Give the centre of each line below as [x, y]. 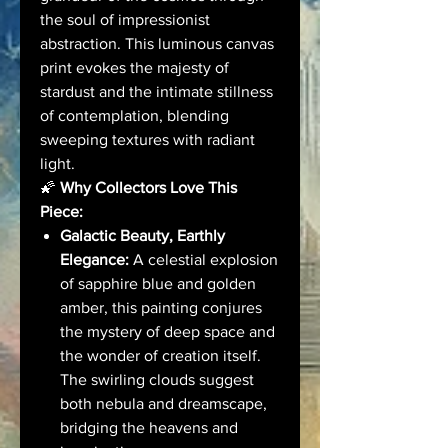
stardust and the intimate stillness [156, 91]
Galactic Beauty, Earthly [142, 235]
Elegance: [94, 259]
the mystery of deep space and [167, 331]
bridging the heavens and [149, 427]
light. [57, 163]
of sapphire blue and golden [158, 283]
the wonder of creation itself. [160, 355]
